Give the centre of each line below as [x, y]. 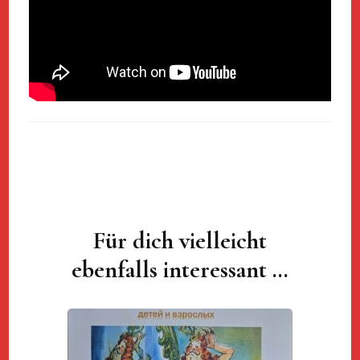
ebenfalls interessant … [180, 270]
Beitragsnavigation [87, 237]
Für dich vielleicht [180, 241]
